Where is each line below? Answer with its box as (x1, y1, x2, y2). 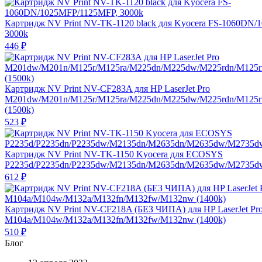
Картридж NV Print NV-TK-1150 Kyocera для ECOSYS (5, 149, 223, 159)
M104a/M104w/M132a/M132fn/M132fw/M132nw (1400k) (5, 214, 226, 225)
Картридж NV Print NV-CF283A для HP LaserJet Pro (5, 83, 210, 94)
